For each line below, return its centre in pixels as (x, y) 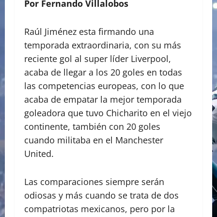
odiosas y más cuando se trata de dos (101, 195)
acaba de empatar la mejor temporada (103, 100)
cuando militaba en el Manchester (94, 140)
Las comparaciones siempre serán (94, 182)
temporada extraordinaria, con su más (103, 45)
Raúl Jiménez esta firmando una (89, 32)
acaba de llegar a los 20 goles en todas (103, 72)
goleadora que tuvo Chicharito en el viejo (108, 113)
